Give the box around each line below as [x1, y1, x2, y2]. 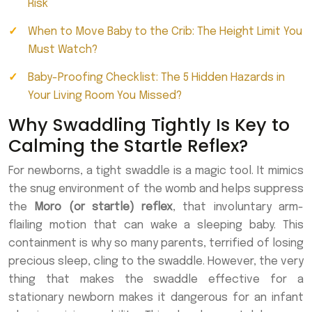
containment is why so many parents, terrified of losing [8, 237, 304, 249]
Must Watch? [28, 44, 97, 56]
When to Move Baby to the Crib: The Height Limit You [28, 26, 302, 38]
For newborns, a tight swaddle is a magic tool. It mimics [8, 165, 304, 177]
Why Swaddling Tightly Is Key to [8, 113, 290, 137]
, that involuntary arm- [173, 201, 304, 213]
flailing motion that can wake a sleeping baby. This [8, 219, 304, 231]
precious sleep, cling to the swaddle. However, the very [8, 256, 304, 267]
